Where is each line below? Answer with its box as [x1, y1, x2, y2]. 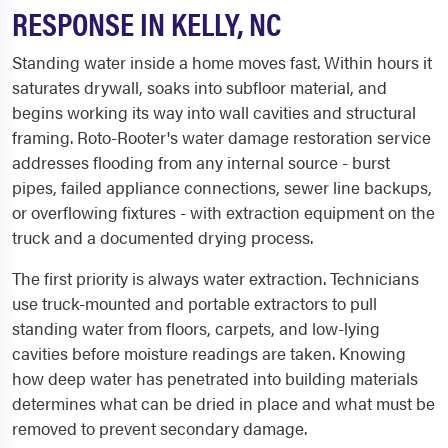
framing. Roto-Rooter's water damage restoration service [12, 125, 431, 149]
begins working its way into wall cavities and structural [12, 100, 416, 124]
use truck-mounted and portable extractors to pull [12, 291, 377, 315]
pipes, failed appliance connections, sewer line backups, [12, 175, 432, 199]
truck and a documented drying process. [12, 225, 313, 249]
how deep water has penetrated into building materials [12, 366, 418, 390]
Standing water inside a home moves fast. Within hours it [12, 50, 432, 74]
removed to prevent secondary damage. [12, 416, 307, 440]
